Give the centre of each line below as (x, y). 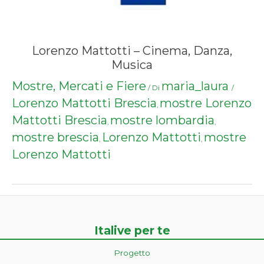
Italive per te (132, 230)
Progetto (132, 253)
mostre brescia (55, 138)
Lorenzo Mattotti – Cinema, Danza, (132, 51)
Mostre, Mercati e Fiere (79, 86)
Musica (132, 65)
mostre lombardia (162, 121)
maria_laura (195, 86)
